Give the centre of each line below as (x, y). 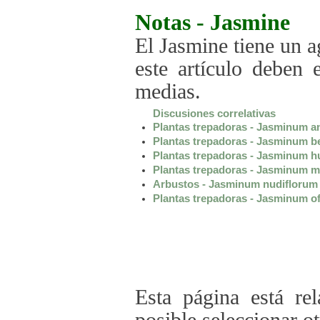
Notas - (172, 22)
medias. (168, 91)
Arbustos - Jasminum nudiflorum (235, 184)
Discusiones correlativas (214, 113)
